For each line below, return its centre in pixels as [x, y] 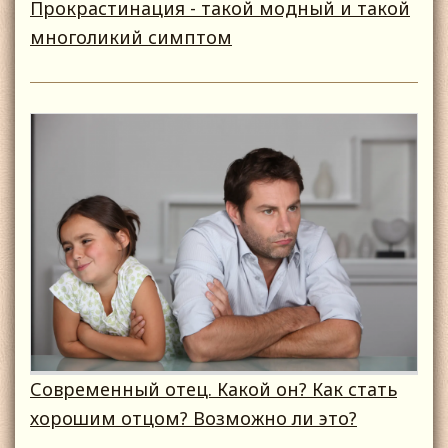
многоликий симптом [131, 37]
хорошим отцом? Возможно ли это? [193, 418]
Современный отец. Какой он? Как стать [213, 389]
